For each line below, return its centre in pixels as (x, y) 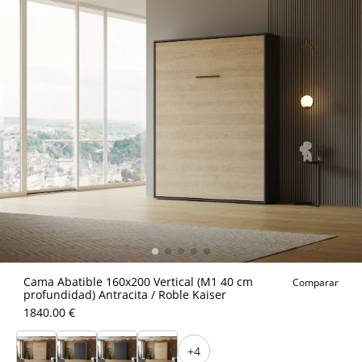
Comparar (316, 282)
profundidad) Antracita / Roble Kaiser (125, 295)
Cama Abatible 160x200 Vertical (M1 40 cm (138, 282)
